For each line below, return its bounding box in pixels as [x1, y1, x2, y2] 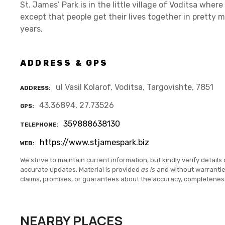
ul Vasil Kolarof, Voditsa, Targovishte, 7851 [56, 82, 213, 92]
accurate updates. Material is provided [20, 165, 141, 173]
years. [20, 24, 43, 34]
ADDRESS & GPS [20, 58, 108, 68]
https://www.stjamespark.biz [40, 137, 149, 147]
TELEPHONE [20, 122, 56, 129]
